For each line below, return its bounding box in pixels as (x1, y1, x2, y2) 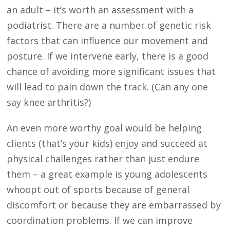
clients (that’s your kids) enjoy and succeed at (7, 137, 208, 149)
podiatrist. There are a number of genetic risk (7, 18, 212, 31)
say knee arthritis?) (7, 95, 94, 108)
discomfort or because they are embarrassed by (7, 198, 221, 211)
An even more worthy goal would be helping (7, 121, 202, 134)
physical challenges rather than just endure (7, 152, 200, 165)
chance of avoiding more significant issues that (7, 65, 216, 78)
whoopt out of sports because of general (7, 183, 190, 196)
